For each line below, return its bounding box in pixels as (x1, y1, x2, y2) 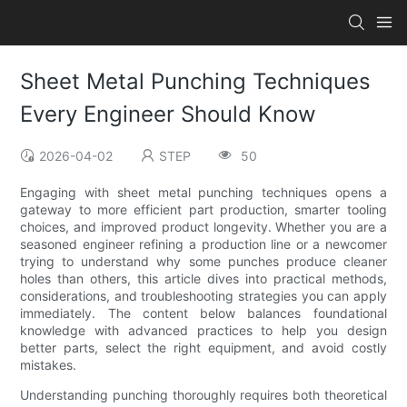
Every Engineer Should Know (20, 101, 317, 128)
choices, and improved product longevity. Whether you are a (20, 219, 387, 235)
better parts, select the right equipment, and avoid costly (20, 340, 387, 356)
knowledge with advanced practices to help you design (20, 323, 387, 339)
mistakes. (20, 357, 77, 373)
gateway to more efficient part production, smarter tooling (20, 202, 387, 218)
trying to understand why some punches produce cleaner (20, 253, 387, 270)
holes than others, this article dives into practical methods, (20, 271, 387, 287)
